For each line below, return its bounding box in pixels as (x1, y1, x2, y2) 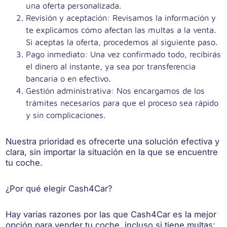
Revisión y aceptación (26, 13, 107, 23)
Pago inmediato (26, 49, 85, 59)
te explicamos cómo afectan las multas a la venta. (26, 25, 216, 35)
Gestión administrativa (26, 86, 111, 96)
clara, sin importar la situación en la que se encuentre (6, 147, 218, 158)
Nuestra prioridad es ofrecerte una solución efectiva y (6, 136, 220, 147)
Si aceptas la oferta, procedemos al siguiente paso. (26, 37, 218, 47)
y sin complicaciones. (26, 110, 106, 120)
